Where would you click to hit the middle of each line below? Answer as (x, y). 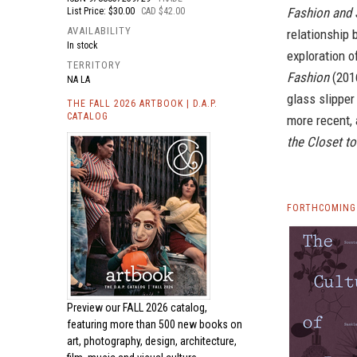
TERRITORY (94, 65)
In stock (82, 45)
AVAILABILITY (99, 31)
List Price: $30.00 (102, 11)
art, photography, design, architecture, (152, 341)
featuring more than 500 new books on (155, 324)
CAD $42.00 (163, 11)
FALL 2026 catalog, (165, 308)
